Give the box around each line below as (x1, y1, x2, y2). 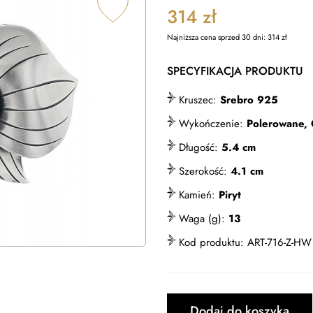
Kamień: (175, 187, 219, 203)
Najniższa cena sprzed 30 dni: (167, 31, 268, 43)
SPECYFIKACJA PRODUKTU (167, 63, 303, 79)
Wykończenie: (175, 116, 247, 131)
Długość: (175, 140, 221, 155)
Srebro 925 (220, 92, 278, 108)
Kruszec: (175, 92, 220, 108)
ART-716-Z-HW (247, 235, 312, 250)
